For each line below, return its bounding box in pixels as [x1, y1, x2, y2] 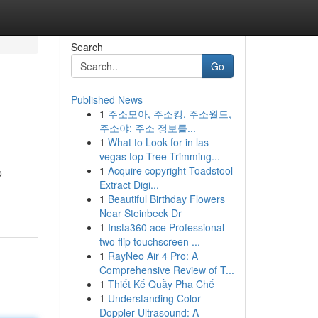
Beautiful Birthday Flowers [107, 192, 225, 206]
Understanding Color [107, 291, 201, 305]
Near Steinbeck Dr [99, 206, 182, 220]
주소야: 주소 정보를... [99, 121, 196, 135]
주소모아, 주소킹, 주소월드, [107, 106, 231, 121]
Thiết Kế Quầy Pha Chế [107, 277, 214, 291]
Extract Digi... [99, 177, 159, 192]
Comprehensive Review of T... [99, 263, 234, 277]
